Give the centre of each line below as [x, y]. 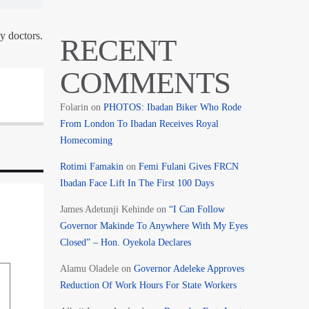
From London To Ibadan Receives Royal [139, 123]
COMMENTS [145, 82]
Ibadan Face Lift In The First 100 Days [137, 183]
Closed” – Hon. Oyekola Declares [127, 242]
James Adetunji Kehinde [107, 209]
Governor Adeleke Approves [189, 268]
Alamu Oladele [89, 268]
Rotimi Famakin [91, 166]
